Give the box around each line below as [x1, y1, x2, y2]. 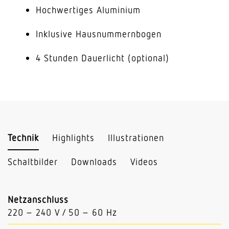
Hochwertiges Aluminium [36, 4, 141, 15]
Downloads [71, 156, 117, 167]
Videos [130, 156, 158, 167]
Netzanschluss [8, 194, 68, 205]
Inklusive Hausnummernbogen [36, 28, 162, 39]
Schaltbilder [8, 156, 58, 167]
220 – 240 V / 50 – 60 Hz [8, 207, 117, 218]
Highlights [52, 132, 95, 143]
